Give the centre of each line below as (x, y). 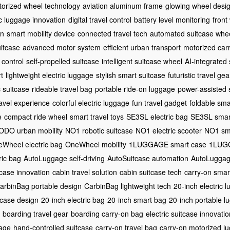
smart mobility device (41, 33)
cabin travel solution (85, 172)
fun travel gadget (159, 102)
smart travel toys (97, 116)
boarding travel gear (35, 213)
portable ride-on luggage (135, 89)
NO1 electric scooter (169, 130)
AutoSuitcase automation (148, 158)
